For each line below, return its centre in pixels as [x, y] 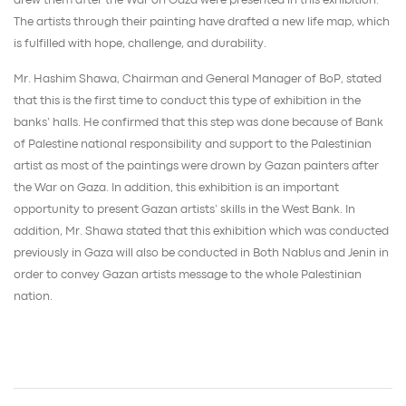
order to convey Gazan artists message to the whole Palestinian [188, 275]
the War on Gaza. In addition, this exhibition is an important [176, 188]
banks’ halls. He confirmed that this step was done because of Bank [198, 123]
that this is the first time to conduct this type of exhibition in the [187, 101]
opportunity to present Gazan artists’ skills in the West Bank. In [184, 210]
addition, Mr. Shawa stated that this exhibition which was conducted [201, 232]
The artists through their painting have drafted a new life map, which [202, 22]
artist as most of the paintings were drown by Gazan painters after [196, 167]
